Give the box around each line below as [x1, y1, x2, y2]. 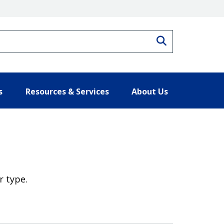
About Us [131, 85, 168, 97]
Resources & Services [25, 85, 109, 97]
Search [166, 35, 199, 43]
